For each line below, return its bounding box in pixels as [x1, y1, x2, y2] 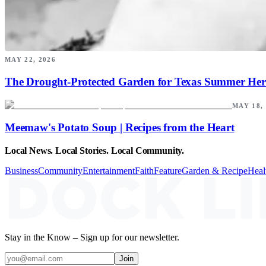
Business [5, 166, 38, 176]
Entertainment [83, 166, 135, 176]
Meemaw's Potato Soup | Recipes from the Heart [5, 121, 235, 134]
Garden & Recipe [182, 166, 248, 176]
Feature [154, 166, 182, 176]
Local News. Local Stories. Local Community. [5, 145, 185, 156]
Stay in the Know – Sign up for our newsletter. [5, 232, 179, 243]
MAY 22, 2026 [5, 56, 56, 64]
